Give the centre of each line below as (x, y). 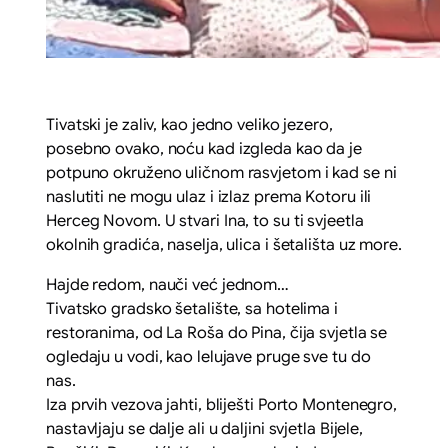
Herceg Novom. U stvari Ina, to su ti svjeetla (205, 220)
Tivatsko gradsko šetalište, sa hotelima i (192, 308)
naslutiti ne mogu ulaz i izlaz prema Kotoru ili (209, 196)
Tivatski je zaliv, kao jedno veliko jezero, (189, 124)
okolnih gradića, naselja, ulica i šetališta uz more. (224, 244)
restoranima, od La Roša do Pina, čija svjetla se (217, 332)
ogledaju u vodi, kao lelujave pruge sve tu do (208, 356)
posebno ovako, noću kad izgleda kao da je (204, 148)
